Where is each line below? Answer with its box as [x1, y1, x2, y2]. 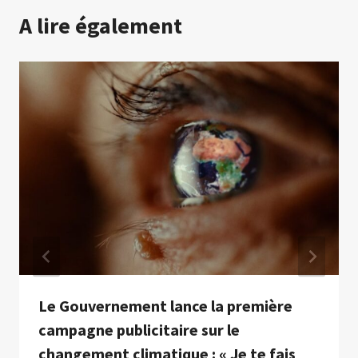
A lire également [19, 11, 182, 41]
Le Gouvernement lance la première [38, 296, 292, 316]
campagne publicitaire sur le [38, 320, 240, 340]
